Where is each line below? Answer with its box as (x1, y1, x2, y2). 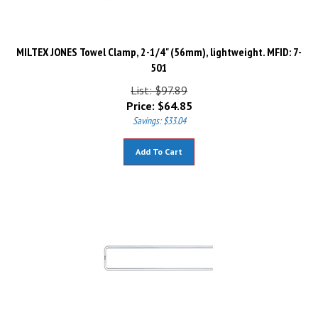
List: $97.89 (131, 77, 187, 91)
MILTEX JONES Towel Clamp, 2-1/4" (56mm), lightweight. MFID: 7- (16, 38, 302, 53)
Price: (126, 92, 155, 106)
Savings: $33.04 (132, 108, 186, 121)
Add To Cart (136, 140, 182, 150)
